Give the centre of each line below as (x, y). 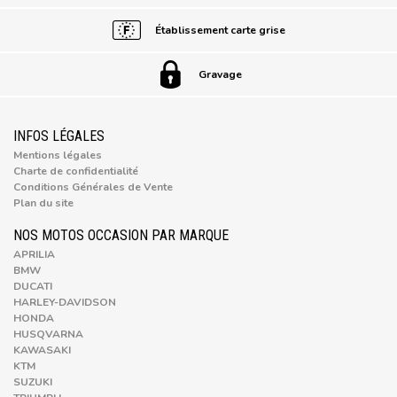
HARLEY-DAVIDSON (65, 302)
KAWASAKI (42, 350)
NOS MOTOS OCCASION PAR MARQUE (121, 235)
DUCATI (33, 286)
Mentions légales (58, 155)
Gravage (220, 74)
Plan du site (43, 202)
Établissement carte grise (220, 30)
